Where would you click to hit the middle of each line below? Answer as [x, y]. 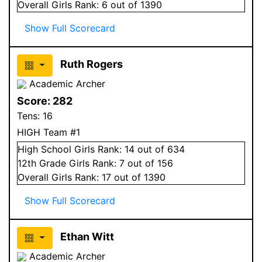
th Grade [48, 163]
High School [44, 149]
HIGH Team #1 [49, 132]
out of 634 [160, 149]
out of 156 [149, 163]
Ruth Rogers [91, 64]
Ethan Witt [87, 236]
